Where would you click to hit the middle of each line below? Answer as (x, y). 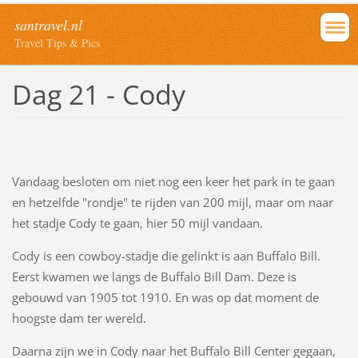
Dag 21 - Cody (98, 94)
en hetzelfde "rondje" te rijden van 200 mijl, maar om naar (172, 202)
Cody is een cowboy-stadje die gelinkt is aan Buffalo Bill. (166, 255)
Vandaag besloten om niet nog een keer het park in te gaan (173, 181)
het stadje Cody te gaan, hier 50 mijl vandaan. (137, 223)
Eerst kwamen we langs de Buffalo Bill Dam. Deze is (154, 276)
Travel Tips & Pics (57, 43)
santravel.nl (48, 25)
